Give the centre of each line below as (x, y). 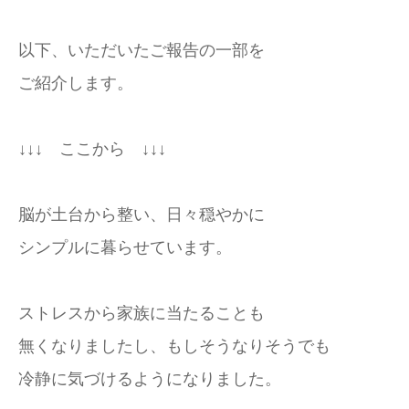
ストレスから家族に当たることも (142, 313)
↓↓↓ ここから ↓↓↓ (92, 149)
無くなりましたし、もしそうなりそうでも (174, 346)
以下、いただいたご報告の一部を (142, 50)
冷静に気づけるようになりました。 (150, 379)
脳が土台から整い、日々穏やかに (142, 215)
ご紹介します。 (76, 83)
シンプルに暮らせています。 (125, 247)
